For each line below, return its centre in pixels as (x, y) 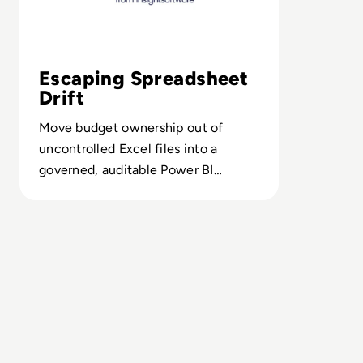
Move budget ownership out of (131, 127)
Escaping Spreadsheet (144, 78)
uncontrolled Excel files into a (128, 148)
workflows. (71, 211)
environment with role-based (126, 190)
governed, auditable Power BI (126, 169)
